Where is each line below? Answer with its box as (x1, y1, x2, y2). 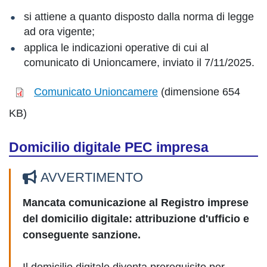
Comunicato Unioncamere (34, 86, 158, 98)
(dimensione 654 (158, 86, 240, 98)
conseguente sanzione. (23, 229, 141, 241)
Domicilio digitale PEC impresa (9, 139, 209, 155)
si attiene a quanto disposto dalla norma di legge (24, 11, 254, 23)
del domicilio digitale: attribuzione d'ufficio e (23, 213, 249, 225)
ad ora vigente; (24, 26, 95, 38)
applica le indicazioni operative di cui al (24, 42, 209, 54)
